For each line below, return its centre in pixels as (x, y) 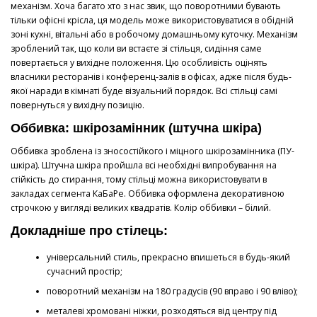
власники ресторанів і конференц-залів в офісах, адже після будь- (151, 76)
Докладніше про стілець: (89, 230)
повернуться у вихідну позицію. (77, 105)
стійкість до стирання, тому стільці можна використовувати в (139, 179)
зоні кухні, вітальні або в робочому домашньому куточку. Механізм (154, 34)
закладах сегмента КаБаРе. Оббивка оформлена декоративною (148, 193)
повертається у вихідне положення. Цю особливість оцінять (139, 62)
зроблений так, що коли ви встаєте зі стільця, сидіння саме (136, 48)
